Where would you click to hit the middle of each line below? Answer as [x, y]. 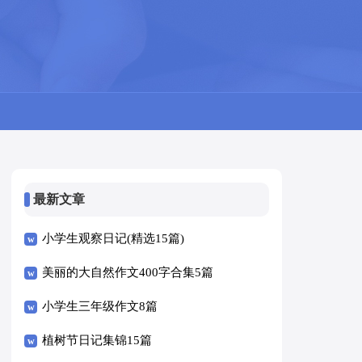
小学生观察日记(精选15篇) [114, 238]
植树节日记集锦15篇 [97, 340]
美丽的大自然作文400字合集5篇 [128, 272]
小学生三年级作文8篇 [100, 306]
